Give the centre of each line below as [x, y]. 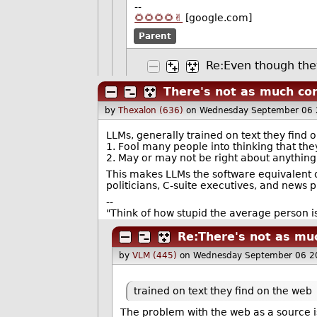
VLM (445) [155, 256]
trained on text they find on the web [223, 290]
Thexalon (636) [151, 111]
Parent [155, 36]
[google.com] [218, 17]
